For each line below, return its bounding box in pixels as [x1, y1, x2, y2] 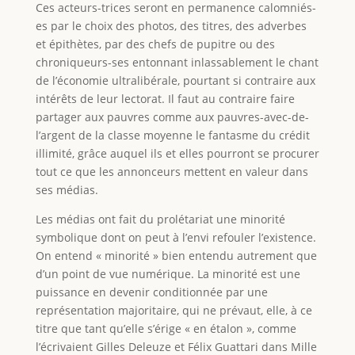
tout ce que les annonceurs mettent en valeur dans [35, 164, 308, 180]
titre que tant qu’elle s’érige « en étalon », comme [35, 321, 296, 337]
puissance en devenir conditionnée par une [35, 284, 268, 300]
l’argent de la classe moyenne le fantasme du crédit [35, 128, 310, 143]
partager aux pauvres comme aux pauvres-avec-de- [35, 109, 309, 125]
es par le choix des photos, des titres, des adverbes [35, 18, 307, 34]
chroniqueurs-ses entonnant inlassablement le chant [35, 55, 319, 71]
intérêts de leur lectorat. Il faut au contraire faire [35, 91, 295, 107]
